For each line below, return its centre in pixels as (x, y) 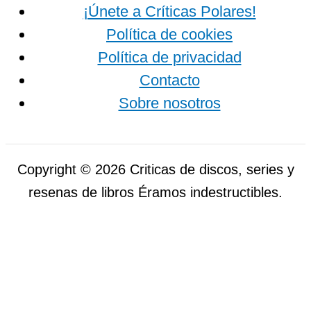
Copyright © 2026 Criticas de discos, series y (155, 170)
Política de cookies (169, 35)
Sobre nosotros (169, 103)
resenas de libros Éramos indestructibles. (155, 193)
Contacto (169, 81)
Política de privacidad (169, 58)
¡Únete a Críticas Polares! (169, 12)
